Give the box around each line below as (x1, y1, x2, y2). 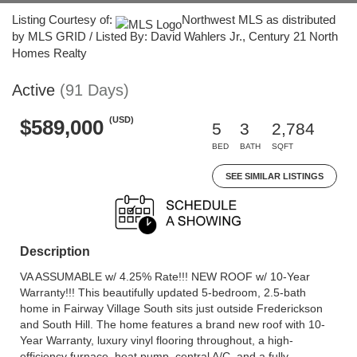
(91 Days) (60, 81, 129, 99)
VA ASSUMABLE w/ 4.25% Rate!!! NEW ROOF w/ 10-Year (20, 270, 310, 283)
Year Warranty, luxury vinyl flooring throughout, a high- (20, 334, 293, 347)
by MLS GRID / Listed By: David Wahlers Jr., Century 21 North (12, 29, 338, 43)
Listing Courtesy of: (12, 13, 116, 26)
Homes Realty (12, 46, 87, 60)
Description (20, 245, 90, 258)
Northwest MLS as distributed (182, 13, 335, 26)
